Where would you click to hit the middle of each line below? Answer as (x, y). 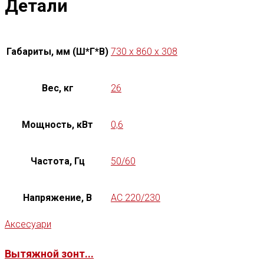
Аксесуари (28, 224)
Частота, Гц (57, 161)
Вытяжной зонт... (49, 253)
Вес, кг (57, 88)
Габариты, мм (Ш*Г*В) (57, 51)
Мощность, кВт (57, 124)
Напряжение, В (57, 197)
